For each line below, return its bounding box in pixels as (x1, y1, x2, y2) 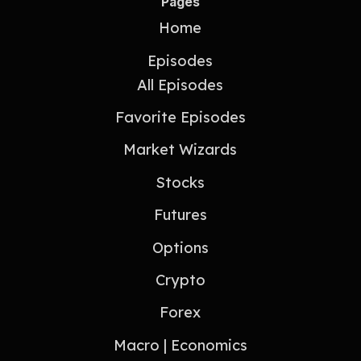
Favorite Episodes (114, 108, 246, 127)
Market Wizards (123, 140, 238, 160)
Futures (153, 205, 207, 225)
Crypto (155, 271, 205, 290)
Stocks (156, 172, 205, 192)
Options (151, 238, 209, 257)
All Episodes (137, 75, 224, 94)
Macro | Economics (113, 335, 247, 355)
